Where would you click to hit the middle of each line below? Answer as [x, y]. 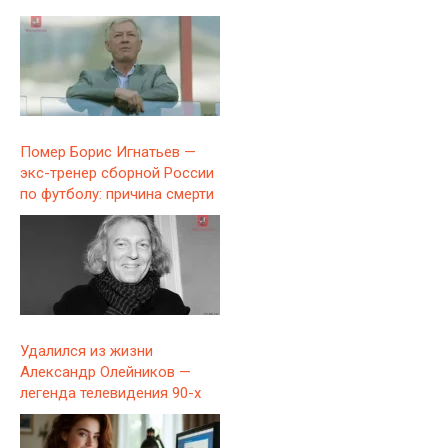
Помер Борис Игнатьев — [108, 152]
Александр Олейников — [105, 372]
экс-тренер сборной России [117, 173]
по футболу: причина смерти [117, 194]
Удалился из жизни [86, 351]
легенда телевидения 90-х [110, 393]
